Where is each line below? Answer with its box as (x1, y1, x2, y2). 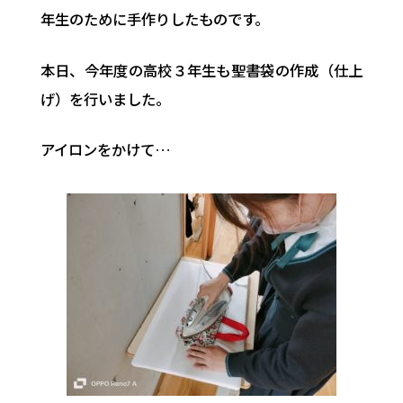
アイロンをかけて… (40, 139, 171, 161)
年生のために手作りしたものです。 (40, 8, 269, 31)
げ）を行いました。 (40, 87, 170, 110)
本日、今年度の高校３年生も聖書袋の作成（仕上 (40, 58, 363, 81)
